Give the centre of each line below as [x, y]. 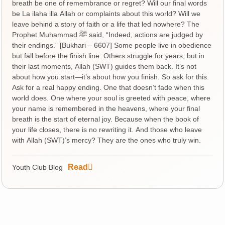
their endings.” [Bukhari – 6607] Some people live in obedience [112, 45]
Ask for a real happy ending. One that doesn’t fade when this [108, 87]
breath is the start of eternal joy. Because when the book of [106, 119]
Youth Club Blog [38, 167]
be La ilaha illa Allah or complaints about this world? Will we [106, 13]
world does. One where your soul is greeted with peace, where [111, 98]
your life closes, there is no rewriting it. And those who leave [107, 129]
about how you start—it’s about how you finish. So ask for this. [111, 77]
